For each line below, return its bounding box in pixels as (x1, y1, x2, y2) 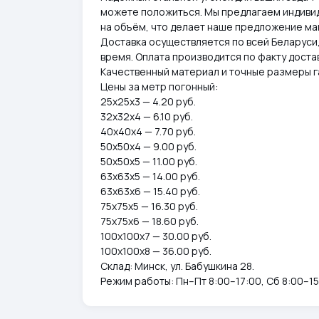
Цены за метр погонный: (100, 80, 218, 93)
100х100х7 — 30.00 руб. (100, 229, 211, 243)
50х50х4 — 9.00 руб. (100, 140, 197, 153)
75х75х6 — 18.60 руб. (100, 214, 199, 228)
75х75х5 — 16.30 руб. (100, 199, 198, 213)
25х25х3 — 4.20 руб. (100, 95, 196, 108)
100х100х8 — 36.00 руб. (100, 244, 211, 258)
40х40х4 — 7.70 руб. (100, 125, 196, 138)
